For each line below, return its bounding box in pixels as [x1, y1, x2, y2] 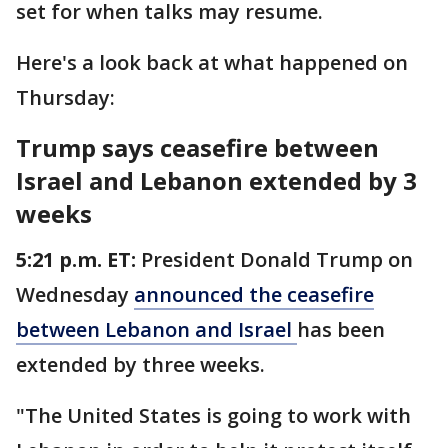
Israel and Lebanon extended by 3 [16, 163, 417, 197]
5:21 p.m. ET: [16, 245, 141, 273]
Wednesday [16, 280, 134, 308]
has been [297, 315, 385, 343]
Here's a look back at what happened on [16, 48, 408, 76]
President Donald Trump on [141, 245, 413, 273]
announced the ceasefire [134, 280, 374, 308]
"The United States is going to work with [16, 401, 411, 429]
